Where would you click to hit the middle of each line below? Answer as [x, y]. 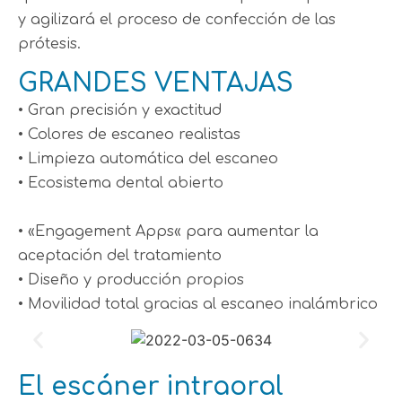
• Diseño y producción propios [131, 280]
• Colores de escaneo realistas [129, 135]
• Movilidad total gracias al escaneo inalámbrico [198, 305]
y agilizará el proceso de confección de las [177, 19]
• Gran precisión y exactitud [120, 111]
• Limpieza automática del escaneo [148, 159]
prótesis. [49, 44]
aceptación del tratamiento [120, 256]
